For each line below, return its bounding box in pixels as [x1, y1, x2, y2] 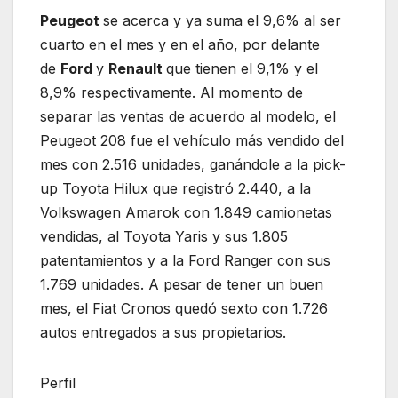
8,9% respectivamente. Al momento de [40, 83, 303, 101]
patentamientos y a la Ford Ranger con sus [40, 251, 330, 269]
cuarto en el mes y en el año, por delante [40, 35, 320, 53]
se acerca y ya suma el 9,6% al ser [103, 11, 341, 29]
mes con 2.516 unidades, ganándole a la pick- [40, 155, 346, 173]
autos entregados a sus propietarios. [40, 322, 286, 341]
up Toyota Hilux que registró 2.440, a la [40, 179, 311, 197]
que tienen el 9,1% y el [166, 59, 318, 77]
